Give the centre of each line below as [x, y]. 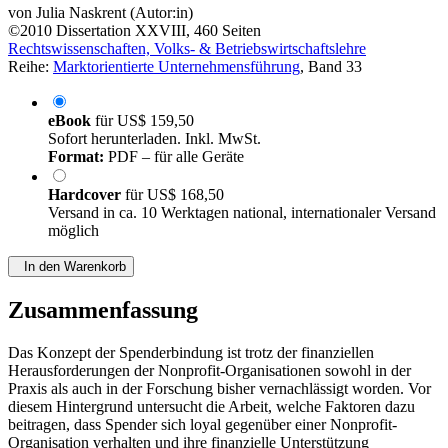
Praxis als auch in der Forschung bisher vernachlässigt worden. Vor [219, 389]
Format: [76, 157]
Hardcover [86, 195]
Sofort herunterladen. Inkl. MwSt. [154, 139]
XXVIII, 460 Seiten [198, 31]
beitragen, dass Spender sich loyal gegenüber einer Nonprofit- [202, 425]
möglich [73, 231]
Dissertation [93, 31]
